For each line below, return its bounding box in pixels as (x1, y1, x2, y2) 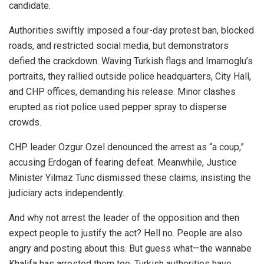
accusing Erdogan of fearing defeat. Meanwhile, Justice (9, 156, 237, 168)
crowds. (9, 116, 41, 128)
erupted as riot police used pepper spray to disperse (9, 101, 227, 113)
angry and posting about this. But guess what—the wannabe (9, 242, 252, 254)
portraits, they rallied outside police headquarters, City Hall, (9, 70, 251, 82)
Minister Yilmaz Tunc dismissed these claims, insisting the (9, 171, 251, 183)
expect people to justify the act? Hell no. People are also (9, 227, 242, 239)
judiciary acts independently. (9, 187, 124, 199)
